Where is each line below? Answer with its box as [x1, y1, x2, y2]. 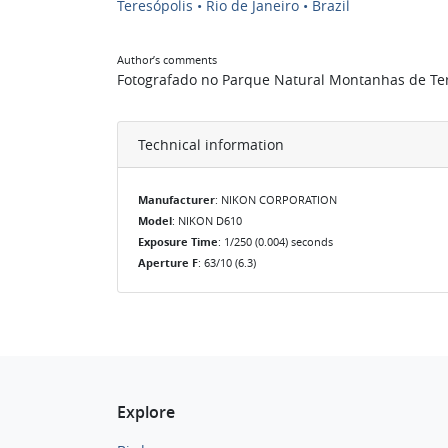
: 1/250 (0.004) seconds [218, 234, 333, 249]
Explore [117, 401, 175, 423]
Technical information [138, 135, 284, 154]
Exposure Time [138, 234, 218, 250]
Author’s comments [117, 52, 217, 67]
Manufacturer [138, 192, 215, 208]
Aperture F [138, 255, 198, 271]
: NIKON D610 [172, 213, 242, 228]
